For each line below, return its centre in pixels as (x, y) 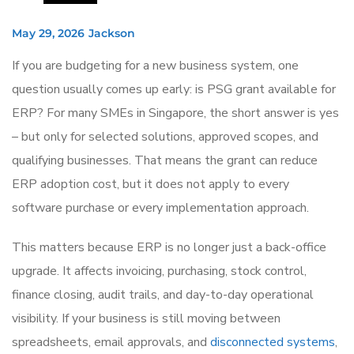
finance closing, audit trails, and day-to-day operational (163, 294)
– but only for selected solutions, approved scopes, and (165, 136)
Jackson (112, 33)
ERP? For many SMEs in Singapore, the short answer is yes (175, 113)
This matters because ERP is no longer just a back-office (169, 247)
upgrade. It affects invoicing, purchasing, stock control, (159, 271)
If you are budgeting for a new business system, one (155, 65)
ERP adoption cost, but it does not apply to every (151, 184)
